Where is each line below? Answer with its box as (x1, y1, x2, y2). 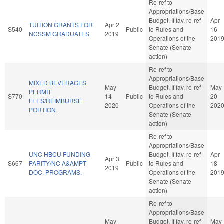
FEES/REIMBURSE (29, 96, 82, 105)
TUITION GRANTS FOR (29, 20, 93, 29)
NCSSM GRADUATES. (29, 29, 91, 38)
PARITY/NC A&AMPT (29, 158, 86, 167)
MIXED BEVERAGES (29, 78, 86, 87)
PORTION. (29, 105, 57, 114)
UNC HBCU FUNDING (29, 149, 90, 158)
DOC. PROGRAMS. (29, 167, 82, 176)
